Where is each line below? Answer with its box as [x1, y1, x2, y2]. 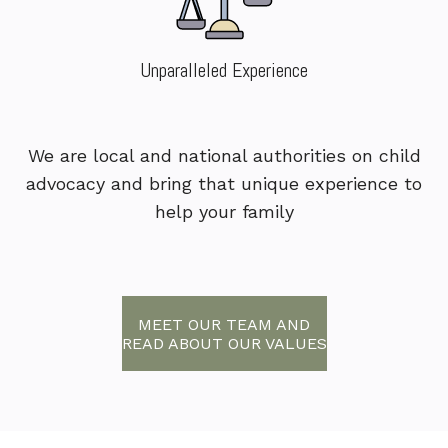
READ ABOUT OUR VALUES [121, 333, 327, 353]
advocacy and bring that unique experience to [26, 173, 422, 195]
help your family [154, 201, 294, 223]
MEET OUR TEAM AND [138, 314, 310, 334]
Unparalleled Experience [140, 57, 308, 84]
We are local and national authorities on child [27, 145, 421, 167]
